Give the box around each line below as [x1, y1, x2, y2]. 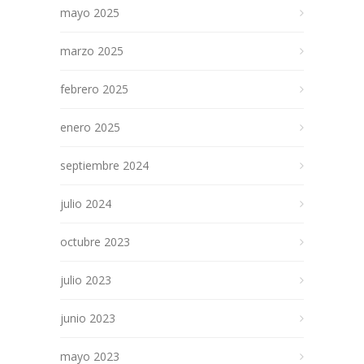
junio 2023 [60, 310, 115, 327]
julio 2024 [60, 196, 111, 212]
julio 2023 [60, 272, 111, 288]
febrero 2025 [60, 81, 128, 97]
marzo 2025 [60, 43, 123, 59]
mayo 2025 [60, 5, 119, 21]
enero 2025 [60, 119, 120, 136]
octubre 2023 [60, 234, 130, 250]
